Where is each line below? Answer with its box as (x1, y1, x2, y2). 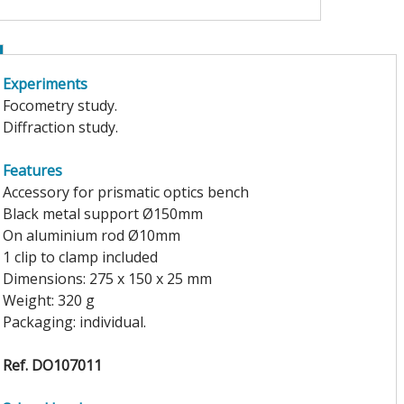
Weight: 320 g (2, 289, 95, 310)
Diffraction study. (2, 116, 118, 137)
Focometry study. (2, 95, 117, 115)
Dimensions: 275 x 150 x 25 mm (2, 268, 212, 289)
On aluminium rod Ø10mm (2, 225, 180, 245)
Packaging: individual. (2, 311, 146, 332)
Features (2, 160, 62, 180)
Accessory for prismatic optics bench (2, 181, 249, 202)
